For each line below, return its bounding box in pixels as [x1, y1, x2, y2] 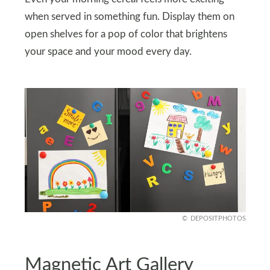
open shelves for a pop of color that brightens [24, 29, 227, 39]
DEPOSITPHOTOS [190, 215, 246, 222]
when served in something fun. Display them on [24, 11, 234, 22]
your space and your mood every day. [24, 46, 192, 57]
